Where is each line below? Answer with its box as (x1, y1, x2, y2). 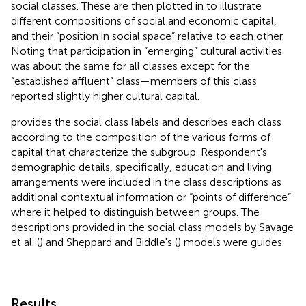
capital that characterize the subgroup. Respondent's (11, 145, 267, 158)
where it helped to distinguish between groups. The (11, 205, 260, 219)
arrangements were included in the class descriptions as (11, 175, 281, 189)
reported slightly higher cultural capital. (11, 89, 199, 102)
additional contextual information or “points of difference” (11, 190, 291, 204)
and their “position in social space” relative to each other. (11, 29, 284, 42)
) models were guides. (178, 235, 284, 249)
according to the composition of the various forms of (11, 130, 270, 143)
